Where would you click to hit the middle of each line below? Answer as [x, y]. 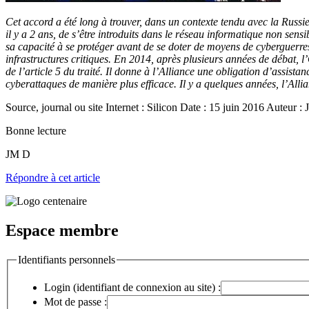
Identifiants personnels [67, 259]
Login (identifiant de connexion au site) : [132, 288]
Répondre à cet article [53, 177]
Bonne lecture [36, 130]
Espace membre [62, 230]
